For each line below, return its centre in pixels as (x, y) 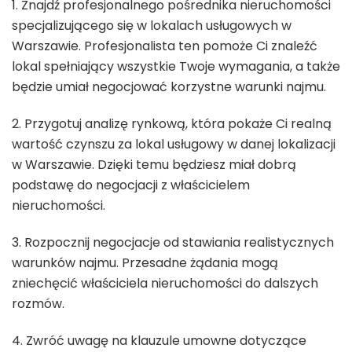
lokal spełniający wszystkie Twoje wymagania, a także (176, 66)
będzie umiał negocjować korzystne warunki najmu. (169, 86)
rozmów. (38, 303)
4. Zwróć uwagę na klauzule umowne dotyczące (159, 340)
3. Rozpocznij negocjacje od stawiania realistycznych (173, 242)
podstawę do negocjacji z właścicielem (131, 185)
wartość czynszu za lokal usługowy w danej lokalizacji (174, 144)
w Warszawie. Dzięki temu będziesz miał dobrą (154, 164)
